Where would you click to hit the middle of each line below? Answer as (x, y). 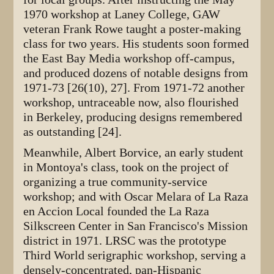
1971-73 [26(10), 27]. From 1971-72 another (134, 87)
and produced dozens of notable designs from (136, 73)
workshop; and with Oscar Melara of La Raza (136, 196)
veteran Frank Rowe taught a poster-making (132, 29)
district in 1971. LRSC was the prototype (125, 240)
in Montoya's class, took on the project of (126, 167)
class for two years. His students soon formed (136, 43)
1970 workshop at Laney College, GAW (122, 14)
